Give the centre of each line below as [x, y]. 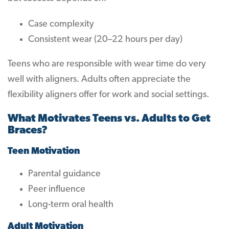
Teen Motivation [44, 152]
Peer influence [57, 189]
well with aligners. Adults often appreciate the [99, 79]
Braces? [28, 131]
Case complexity [61, 24]
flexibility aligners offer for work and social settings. [108, 95]
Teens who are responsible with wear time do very [107, 64]
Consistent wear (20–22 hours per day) [105, 40]
